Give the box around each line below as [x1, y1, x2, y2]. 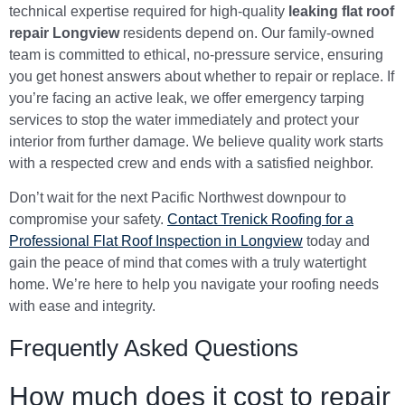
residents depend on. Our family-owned [119, 24, 374, 41]
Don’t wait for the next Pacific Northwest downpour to [9, 190, 346, 206]
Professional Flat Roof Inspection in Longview [9, 233, 303, 250]
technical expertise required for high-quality [9, 3, 288, 19]
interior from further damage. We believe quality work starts [9, 133, 383, 149]
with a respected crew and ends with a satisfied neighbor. [9, 155, 373, 171]
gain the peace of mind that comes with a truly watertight [9, 255, 366, 271]
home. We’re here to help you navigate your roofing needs [9, 277, 379, 293]
